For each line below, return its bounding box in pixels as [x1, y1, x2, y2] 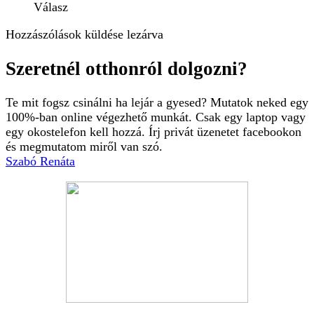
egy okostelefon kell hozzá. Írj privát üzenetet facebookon [6, 125, 301, 139]
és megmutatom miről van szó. [6, 139, 163, 153]
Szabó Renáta [6, 154, 75, 168]
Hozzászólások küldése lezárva [6, 27, 163, 42]
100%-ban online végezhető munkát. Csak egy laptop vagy [6, 110, 306, 124]
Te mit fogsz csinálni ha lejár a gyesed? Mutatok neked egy [6, 95, 308, 109]
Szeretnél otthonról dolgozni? [6, 57, 247, 79]
